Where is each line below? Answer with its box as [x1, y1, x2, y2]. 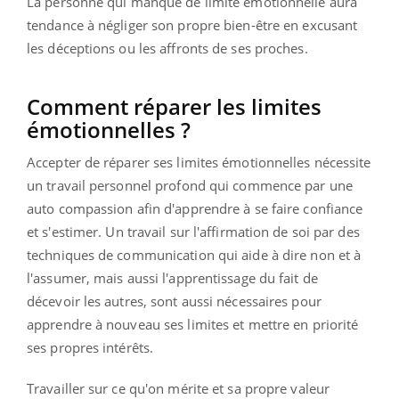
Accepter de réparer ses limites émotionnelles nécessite [27, 152, 371, 171]
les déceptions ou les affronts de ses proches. [27, 38, 308, 57]
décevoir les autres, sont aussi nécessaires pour [27, 291, 322, 310]
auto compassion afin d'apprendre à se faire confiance [27, 199, 363, 217]
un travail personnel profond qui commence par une [27, 175, 353, 194]
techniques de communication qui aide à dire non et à [27, 245, 362, 264]
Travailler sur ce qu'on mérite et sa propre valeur [27, 379, 330, 397]
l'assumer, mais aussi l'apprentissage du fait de [27, 268, 318, 287]
